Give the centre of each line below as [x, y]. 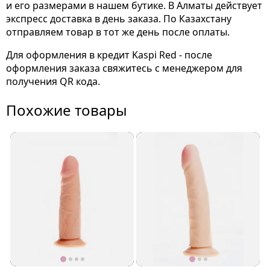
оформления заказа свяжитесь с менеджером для [124, 68]
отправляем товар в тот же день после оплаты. [118, 32]
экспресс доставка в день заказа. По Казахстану [119, 19]
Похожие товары [67, 110]
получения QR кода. [53, 81]
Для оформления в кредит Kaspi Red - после [109, 55]
